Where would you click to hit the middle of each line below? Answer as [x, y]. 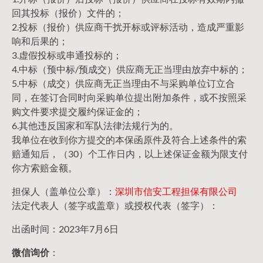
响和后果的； [40, 41]
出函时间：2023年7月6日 [65, 229]
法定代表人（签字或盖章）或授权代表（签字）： [115, 205]
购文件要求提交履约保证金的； [77, 112]
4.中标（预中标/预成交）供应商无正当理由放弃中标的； [130, 69]
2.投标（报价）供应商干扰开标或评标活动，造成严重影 [128, 27]
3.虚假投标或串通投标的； [67, 55]
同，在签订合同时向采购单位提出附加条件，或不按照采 [129, 97]
